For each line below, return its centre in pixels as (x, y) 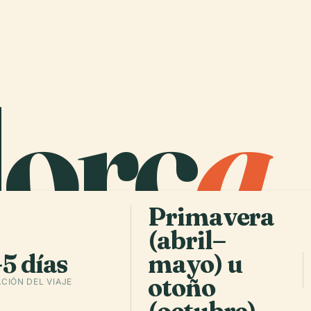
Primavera (211, 216)
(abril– (187, 240)
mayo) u (195, 263)
